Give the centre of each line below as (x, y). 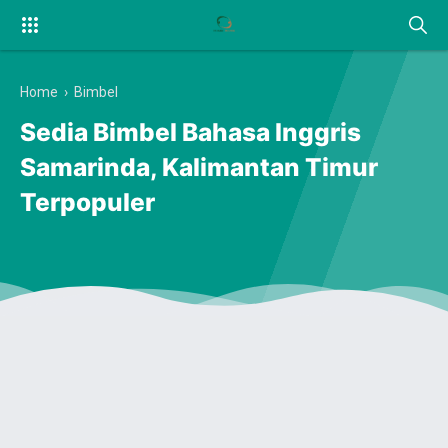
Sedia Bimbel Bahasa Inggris (190, 132)
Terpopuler (87, 202)
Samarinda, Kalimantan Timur (199, 167)
